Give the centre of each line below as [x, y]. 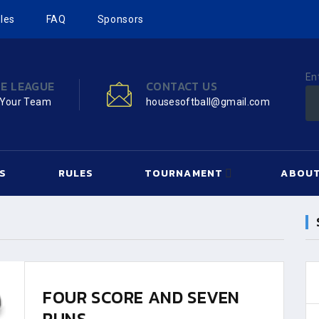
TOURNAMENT [184, 173]
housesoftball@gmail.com [208, 101]
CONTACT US [181, 86]
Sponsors [121, 19]
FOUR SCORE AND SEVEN [142, 297]
